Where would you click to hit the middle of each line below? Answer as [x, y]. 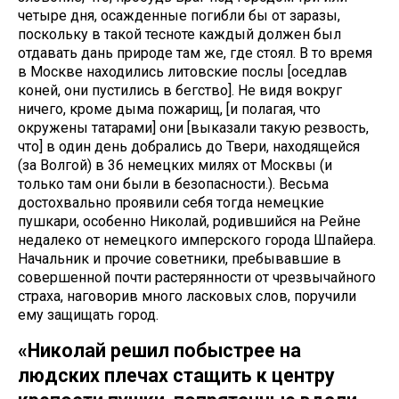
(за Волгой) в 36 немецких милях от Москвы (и [175, 166]
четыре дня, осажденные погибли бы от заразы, [179, 16]
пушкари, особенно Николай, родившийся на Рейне [189, 222]
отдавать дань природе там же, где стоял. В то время [195, 53]
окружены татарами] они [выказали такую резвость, [193, 128]
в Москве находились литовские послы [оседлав [183, 72]
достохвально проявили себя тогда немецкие [171, 203]
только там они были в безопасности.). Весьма [173, 184]
